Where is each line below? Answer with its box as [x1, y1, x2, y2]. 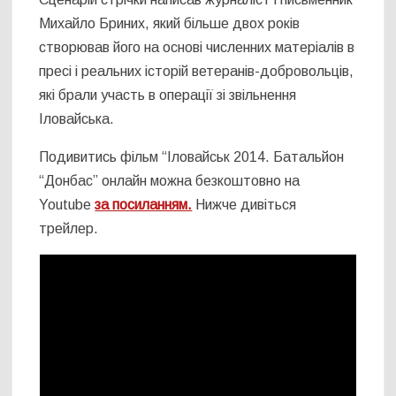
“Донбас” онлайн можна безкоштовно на [39, 173, 301, 189]
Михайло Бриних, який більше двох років [39, 16, 301, 32]
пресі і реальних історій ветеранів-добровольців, [39, 64, 354, 80]
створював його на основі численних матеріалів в [39, 40, 355, 56]
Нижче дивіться [192, 197, 297, 213]
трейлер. [39, 221, 99, 237]
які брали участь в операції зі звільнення [39, 88, 297, 103]
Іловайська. [39, 111, 115, 127]
